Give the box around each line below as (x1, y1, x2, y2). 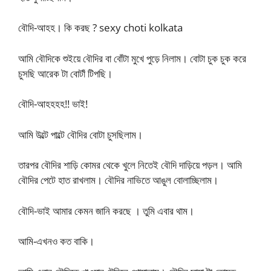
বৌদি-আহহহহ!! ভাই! (18, 97, 88, 111)
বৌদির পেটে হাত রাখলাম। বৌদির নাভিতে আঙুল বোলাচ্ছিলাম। (18, 173, 218, 187)
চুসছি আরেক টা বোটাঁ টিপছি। (18, 66, 113, 80)
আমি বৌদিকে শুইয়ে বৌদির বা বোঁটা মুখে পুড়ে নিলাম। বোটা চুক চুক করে (18, 51, 246, 65)
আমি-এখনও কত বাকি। (18, 234, 94, 248)
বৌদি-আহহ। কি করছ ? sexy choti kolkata (18, 21, 183, 34)
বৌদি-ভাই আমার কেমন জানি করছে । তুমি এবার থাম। (18, 203, 194, 218)
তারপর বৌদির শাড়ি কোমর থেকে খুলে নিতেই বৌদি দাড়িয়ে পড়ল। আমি (18, 158, 242, 172)
